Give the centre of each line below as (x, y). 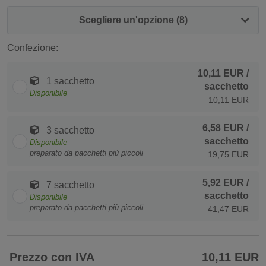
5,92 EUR (223, 183)
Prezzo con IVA (52, 257)
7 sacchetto (69, 185)
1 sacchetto (69, 81)
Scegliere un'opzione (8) (133, 20)
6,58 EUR (223, 128)
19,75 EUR (228, 155)
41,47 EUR (228, 209)
